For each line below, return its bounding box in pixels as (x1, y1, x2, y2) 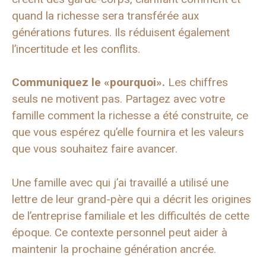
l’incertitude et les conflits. (12, 42, 140, 56)
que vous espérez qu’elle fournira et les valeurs (12, 125, 244, 140)
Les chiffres (165, 75, 228, 90)
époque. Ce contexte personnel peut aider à (12, 225, 227, 239)
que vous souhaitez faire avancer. (12, 142, 178, 156)
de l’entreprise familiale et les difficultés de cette (12, 208, 249, 223)
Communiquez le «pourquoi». (12, 75, 165, 90)
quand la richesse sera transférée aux (12, 8, 199, 23)
